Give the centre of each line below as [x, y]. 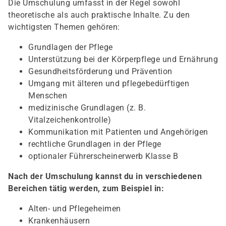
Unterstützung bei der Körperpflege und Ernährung [123, 59]
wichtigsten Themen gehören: [64, 27]
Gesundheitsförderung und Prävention [100, 71]
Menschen [48, 96]
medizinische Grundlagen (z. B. [87, 108]
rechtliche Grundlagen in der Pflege [95, 144]
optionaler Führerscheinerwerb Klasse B [103, 156]
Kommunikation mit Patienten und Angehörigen [118, 132]
